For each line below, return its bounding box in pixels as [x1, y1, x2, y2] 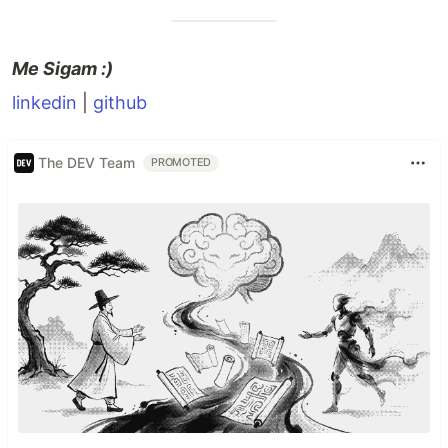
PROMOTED [151, 155, 212, 169]
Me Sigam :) [12, 57, 113, 79]
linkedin [12, 91, 77, 113]
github [93, 91, 147, 113]
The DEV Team [38, 154, 135, 172]
